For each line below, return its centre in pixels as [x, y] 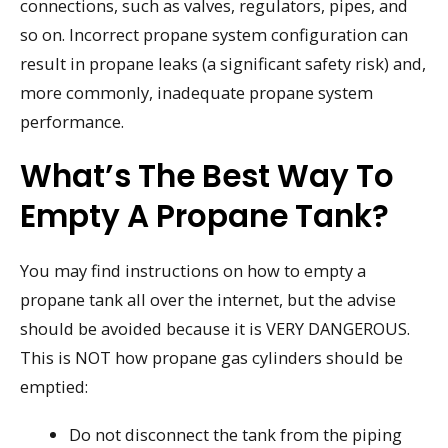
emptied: [54, 386]
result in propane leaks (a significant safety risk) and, [223, 63]
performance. [72, 121]
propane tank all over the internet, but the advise [208, 299]
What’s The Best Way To [207, 175]
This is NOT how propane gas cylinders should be [211, 357]
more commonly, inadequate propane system [196, 92]
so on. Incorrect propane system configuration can [214, 34]
